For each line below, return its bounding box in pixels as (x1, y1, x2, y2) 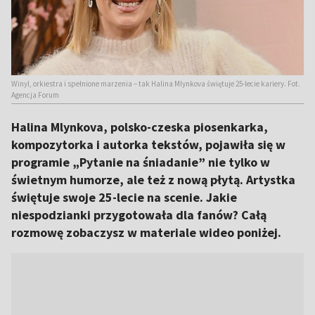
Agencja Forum (11, 90, 59, 100)
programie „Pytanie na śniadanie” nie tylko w (11, 154, 270, 170)
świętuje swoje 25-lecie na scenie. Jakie (11, 189, 237, 205)
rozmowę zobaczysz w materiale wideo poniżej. (11, 224, 281, 240)
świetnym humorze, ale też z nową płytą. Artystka (11, 172, 295, 188)
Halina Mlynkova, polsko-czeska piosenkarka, (11, 119, 268, 135)
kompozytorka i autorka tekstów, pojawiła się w (11, 136, 285, 153)
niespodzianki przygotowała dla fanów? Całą (11, 207, 266, 223)
